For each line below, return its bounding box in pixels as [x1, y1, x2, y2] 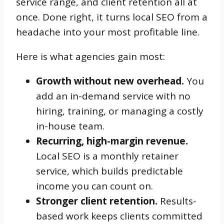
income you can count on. [36, 179, 153, 192]
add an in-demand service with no [36, 89, 190, 102]
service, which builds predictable [36, 164, 183, 177]
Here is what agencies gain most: [16, 49, 165, 63]
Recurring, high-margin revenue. [36, 134, 188, 147]
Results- [157, 194, 196, 207]
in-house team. [36, 119, 104, 132]
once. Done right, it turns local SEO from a [16, 10, 207, 23]
